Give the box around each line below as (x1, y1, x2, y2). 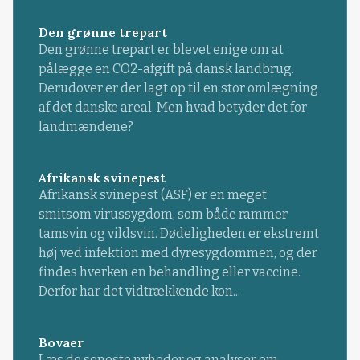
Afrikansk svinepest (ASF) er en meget (38, 187, 267, 203)
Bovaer (38, 334, 84, 351)
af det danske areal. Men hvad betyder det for (38, 99, 307, 115)
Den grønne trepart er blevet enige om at (38, 41, 284, 57)
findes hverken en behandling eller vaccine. (38, 264, 301, 280)
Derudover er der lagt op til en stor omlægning (38, 80, 318, 96)
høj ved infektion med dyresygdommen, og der (38, 245, 317, 261)
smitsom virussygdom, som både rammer (38, 207, 288, 223)
